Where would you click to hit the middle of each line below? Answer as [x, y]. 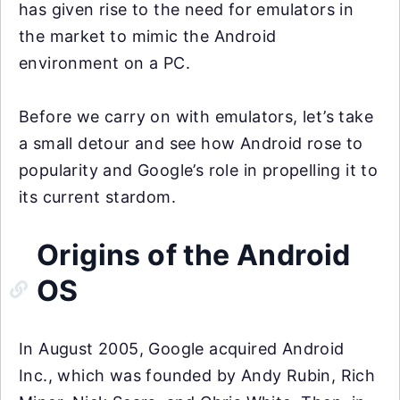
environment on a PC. [104, 63]
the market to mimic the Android [148, 36]
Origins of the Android [194, 255]
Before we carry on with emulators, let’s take [196, 117]
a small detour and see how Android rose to [191, 143]
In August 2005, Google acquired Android [182, 349]
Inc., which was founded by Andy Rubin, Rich [197, 375]
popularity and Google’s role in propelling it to [199, 170]
